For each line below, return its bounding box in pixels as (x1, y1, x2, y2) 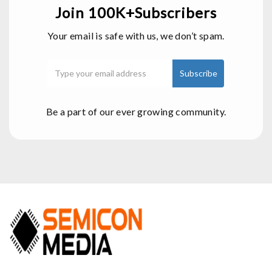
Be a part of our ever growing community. (46, 105, 226, 117)
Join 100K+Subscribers (55, 3, 217, 21)
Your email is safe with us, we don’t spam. (47, 29, 225, 41)
